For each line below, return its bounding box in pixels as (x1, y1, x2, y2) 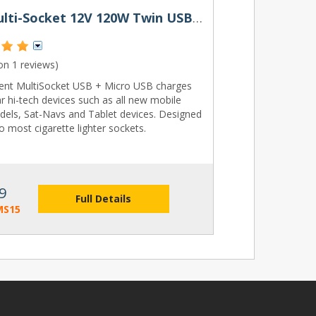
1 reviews (12, 58, 56, 71)
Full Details (75, 192, 132, 205)
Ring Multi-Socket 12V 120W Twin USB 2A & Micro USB (193, 9, 203, 26)
